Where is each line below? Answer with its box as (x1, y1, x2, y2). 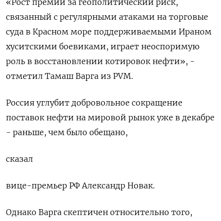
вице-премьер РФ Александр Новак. (6, 181, 155, 191)
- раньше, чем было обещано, (6, 127, 128, 138)
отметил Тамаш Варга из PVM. (6, 71, 133, 81)
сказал (6, 154, 33, 164)
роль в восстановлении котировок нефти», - (6, 56, 195, 67)
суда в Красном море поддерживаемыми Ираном (6, 27, 212, 37)
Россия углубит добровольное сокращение (6, 98, 183, 108)
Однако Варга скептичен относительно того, (6, 207, 192, 218)
